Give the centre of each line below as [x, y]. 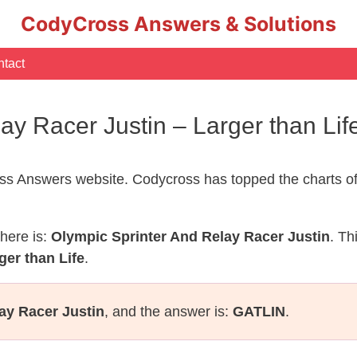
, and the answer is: [169, 312]
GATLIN [259, 312]
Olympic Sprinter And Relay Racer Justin [190, 237]
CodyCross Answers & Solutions [178, 24]
